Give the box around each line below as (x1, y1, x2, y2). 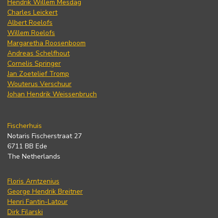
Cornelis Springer (7, 58, 61, 68)
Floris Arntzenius (7, 176, 59, 186)
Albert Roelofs (7, 18, 53, 27)
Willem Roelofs (7, 28, 55, 37)
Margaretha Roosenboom (7, 38, 86, 48)
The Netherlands (7, 151, 60, 161)
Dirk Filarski (7, 207, 43, 217)
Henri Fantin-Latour (7, 197, 68, 206)
